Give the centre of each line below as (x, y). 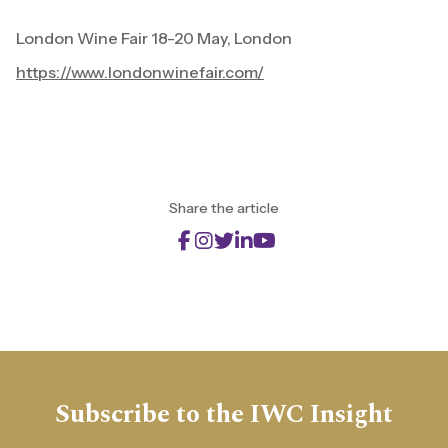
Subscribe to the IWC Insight (224, 415)
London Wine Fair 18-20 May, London (154, 38)
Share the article (224, 208)
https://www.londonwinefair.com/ (140, 72)
